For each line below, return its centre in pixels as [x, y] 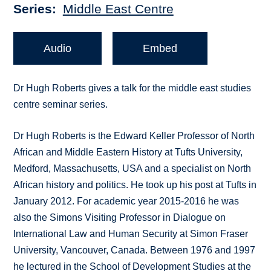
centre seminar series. [61, 105]
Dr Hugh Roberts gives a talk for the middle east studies [132, 88]
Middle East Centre [118, 9]
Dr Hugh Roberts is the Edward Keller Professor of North [134, 136]
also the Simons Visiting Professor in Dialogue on [120, 218]
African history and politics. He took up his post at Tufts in [135, 185]
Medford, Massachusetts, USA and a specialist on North [132, 169]
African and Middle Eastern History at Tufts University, [128, 152]
